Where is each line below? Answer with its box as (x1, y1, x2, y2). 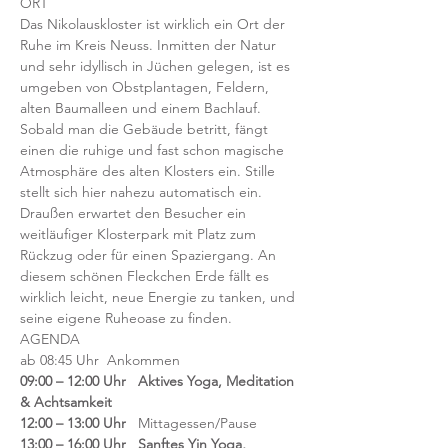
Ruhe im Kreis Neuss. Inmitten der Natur (20, 36, 280, 54)
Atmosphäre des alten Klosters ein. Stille (20, 162, 279, 180)
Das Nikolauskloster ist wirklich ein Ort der (20, 15, 289, 33)
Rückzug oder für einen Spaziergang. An (20, 246, 280, 264)
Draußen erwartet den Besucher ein (20, 204, 250, 222)
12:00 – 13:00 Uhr (20, 414, 138, 432)
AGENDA (20, 330, 84, 348)
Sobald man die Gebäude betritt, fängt (20, 120, 272, 138)
